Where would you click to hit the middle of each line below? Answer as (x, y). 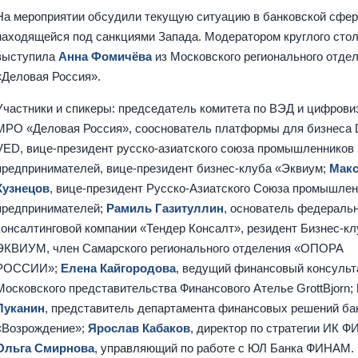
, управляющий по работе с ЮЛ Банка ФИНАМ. (225, 348)
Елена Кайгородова (119, 268)
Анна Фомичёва (105, 57)
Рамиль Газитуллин (165, 209)
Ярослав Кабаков (139, 328)
